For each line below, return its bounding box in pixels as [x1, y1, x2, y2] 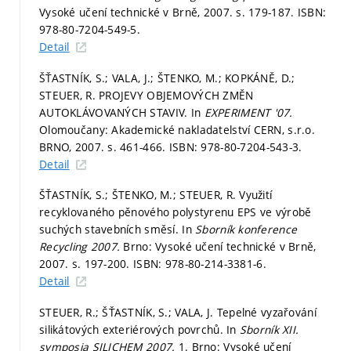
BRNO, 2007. [39, 139, 108, 154]
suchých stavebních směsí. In [39, 222, 196, 237]
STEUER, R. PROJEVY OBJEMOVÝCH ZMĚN [39, 87, 254, 103]
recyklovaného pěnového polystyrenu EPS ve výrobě [39, 204, 312, 220]
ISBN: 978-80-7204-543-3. [168, 139, 302, 154]
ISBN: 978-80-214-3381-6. [133, 256, 266, 272]
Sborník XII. [239, 321, 299, 337]
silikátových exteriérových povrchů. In [39, 321, 240, 337]
